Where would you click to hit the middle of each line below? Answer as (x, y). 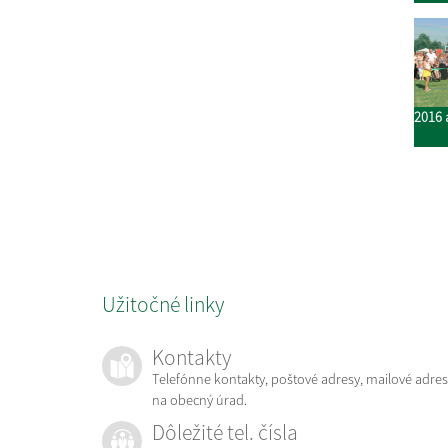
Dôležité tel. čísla (225, 432)
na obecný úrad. (199, 399)
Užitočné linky (163, 304)
